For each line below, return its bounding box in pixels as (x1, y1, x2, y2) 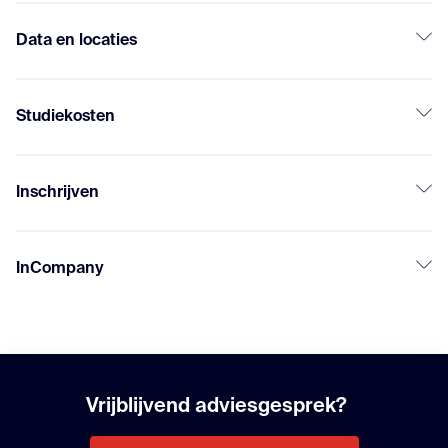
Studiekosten (16, 109, 115, 125)
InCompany (16, 261, 104, 277)
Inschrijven (16, 185, 99, 201)
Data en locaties (16, 33, 137, 49)
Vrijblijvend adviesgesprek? (86, 397, 346, 417)
